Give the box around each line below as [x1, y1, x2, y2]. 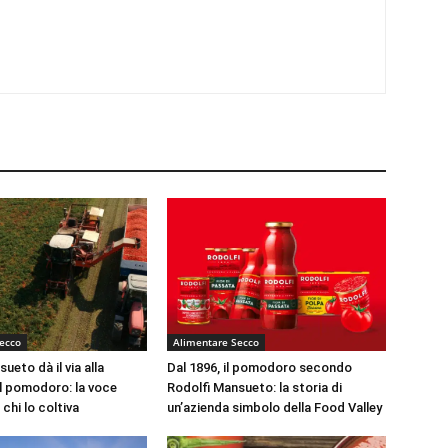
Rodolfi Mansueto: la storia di [167, 379, 343, 395]
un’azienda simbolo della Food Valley [167, 399, 383, 415]
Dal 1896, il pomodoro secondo [167, 359, 353, 375]
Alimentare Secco [173, 334, 260, 349]
